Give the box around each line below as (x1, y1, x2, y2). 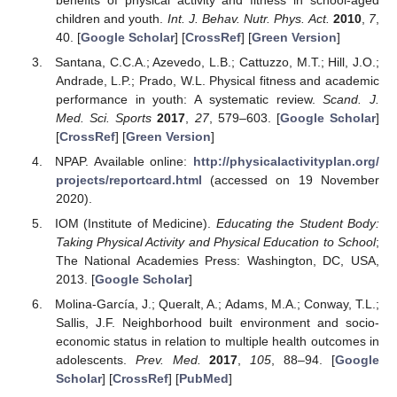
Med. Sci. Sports (55, 111, 152, 125)
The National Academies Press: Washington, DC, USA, (55, 253, 379, 269)
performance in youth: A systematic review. (55, 92, 323, 106)
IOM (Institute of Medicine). (55, 216, 216, 231)
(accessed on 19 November (201, 173, 379, 188)
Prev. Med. (135, 353, 201, 368)
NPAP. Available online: (55, 154, 193, 169)
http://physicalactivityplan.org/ (193, 154, 379, 169)
